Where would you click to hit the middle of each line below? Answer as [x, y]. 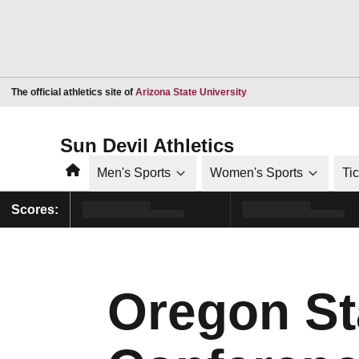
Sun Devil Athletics [147, 145]
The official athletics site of [73, 92]
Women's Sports [256, 173]
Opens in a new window [298, 91]
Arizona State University [191, 92]
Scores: [35, 209]
